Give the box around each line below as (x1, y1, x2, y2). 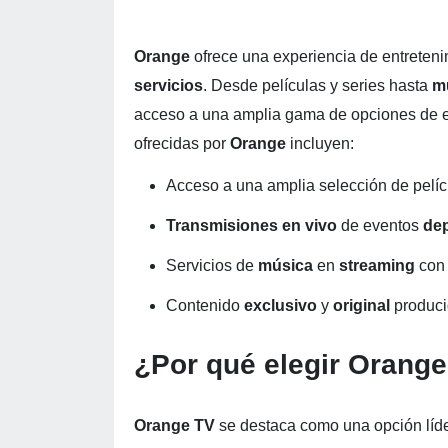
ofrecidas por (134, 135, 230, 152)
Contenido (166, 297, 244, 314)
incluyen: (290, 135, 354, 152)
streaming (339, 257, 419, 274)
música (258, 257, 317, 274)
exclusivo (244, 297, 321, 314)
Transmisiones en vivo (166, 217, 341, 234)
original (333, 297, 394, 314)
